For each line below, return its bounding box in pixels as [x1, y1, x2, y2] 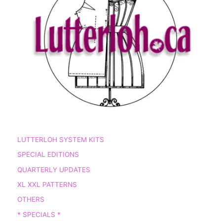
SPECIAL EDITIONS [17, 150, 79, 159]
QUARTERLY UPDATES [17, 165, 90, 174]
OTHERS [17, 195, 44, 204]
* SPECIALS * [17, 210, 61, 219]
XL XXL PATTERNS [17, 180, 77, 188]
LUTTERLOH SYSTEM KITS [17, 135, 104, 144]
